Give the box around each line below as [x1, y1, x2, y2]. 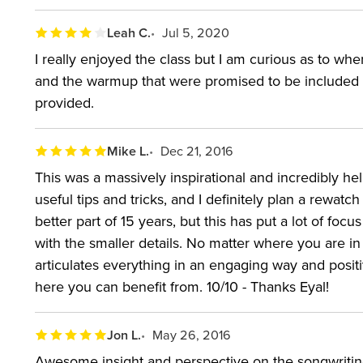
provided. [35, 92, 94, 113]
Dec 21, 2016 [160, 141, 234, 160]
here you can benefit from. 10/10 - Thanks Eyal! [35, 275, 329, 297]
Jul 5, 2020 [162, 23, 230, 41]
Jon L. [107, 325, 142, 344]
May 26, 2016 [152, 325, 232, 344]
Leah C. [107, 23, 152, 42]
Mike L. [107, 141, 150, 160]
